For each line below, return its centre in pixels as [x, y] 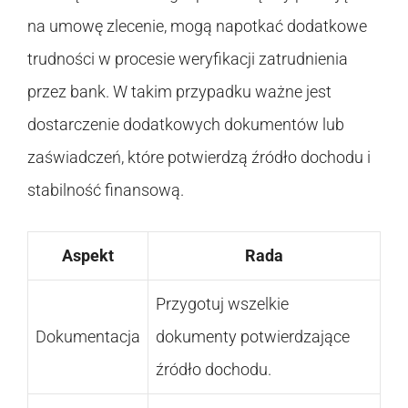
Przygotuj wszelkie [222, 303]
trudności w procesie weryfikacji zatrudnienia [188, 58]
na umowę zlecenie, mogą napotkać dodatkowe [197, 25]
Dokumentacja [88, 336]
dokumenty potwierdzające [253, 336]
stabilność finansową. [106, 189]
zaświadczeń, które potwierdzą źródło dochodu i [199, 157]
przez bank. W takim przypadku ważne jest [179, 91]
